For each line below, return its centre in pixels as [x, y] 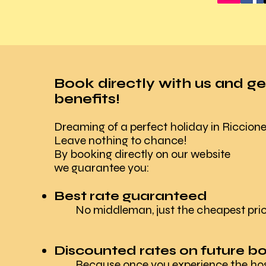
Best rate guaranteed [131, 196]
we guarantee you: [102, 168]
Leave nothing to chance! [121, 140]
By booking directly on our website [142, 154]
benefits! [87, 99]
